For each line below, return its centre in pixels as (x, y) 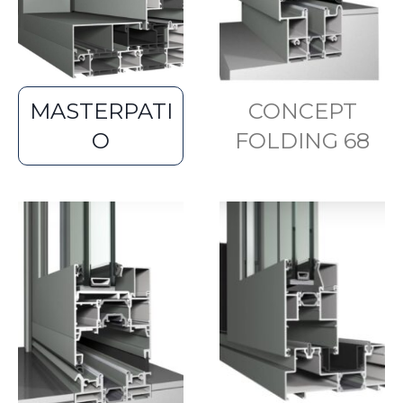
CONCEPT (302, 111)
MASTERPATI (101, 111)
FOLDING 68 (302, 140)
